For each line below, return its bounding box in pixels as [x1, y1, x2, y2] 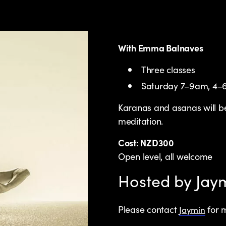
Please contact [118, 203, 180, 216]
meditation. [118, 115, 163, 128]
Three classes [141, 63, 195, 76]
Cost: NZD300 [118, 136, 174, 149]
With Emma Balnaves [118, 41, 203, 54]
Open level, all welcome [118, 150, 213, 163]
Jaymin [179, 203, 205, 216]
